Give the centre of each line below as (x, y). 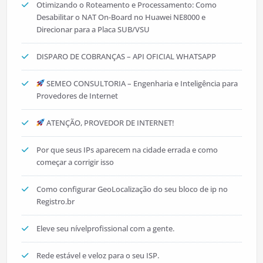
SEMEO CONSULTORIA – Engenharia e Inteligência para (141, 83)
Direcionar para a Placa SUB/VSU (93, 29)
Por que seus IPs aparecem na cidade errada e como (127, 150)
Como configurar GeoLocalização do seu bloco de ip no (132, 189)
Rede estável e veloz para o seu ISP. (97, 255)
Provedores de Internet (77, 96)
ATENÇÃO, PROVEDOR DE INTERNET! (110, 123)
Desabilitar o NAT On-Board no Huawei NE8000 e (121, 17)
